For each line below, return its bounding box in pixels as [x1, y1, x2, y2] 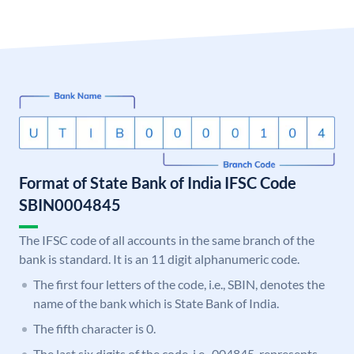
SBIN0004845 [19, 195, 121, 215]
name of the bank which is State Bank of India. [33, 296, 279, 311]
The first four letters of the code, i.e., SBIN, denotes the [33, 277, 325, 292]
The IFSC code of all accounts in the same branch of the [19, 232, 314, 248]
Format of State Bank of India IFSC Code [19, 173, 296, 193]
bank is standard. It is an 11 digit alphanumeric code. [19, 251, 299, 267]
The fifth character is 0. [33, 321, 156, 337]
